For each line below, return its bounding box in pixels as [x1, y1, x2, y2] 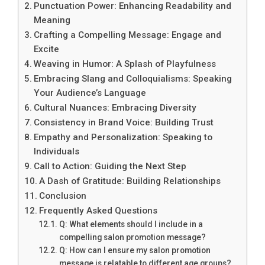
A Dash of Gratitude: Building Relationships [39, 175, 221, 186]
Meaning [34, 14, 71, 25]
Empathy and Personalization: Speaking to [34, 131, 213, 143]
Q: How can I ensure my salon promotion [59, 245, 211, 255]
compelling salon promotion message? [59, 232, 206, 242]
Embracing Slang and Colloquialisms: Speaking [34, 73, 232, 84]
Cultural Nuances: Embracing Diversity [34, 102, 197, 113]
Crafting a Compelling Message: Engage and [34, 29, 222, 40]
